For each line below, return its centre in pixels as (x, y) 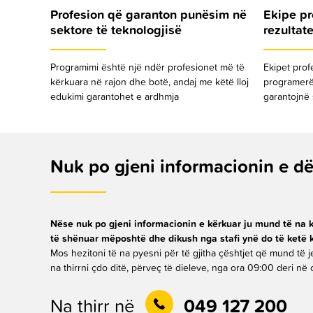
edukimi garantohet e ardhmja (115, 97)
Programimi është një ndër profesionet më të (147, 68)
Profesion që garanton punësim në (148, 16)
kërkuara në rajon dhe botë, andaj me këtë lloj (150, 83)
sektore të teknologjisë (116, 31)
